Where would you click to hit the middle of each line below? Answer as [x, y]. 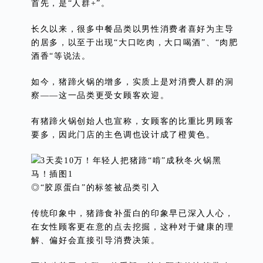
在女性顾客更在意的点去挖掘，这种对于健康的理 [132, 227]
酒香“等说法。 [61, 56]
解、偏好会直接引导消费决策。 [95, 241]
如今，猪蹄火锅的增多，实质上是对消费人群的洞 [132, 82]
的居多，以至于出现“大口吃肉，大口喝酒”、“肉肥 [134, 43]
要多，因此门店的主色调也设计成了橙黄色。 [123, 135]
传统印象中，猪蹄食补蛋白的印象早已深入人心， [132, 214]
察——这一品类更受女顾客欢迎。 [100, 96]
